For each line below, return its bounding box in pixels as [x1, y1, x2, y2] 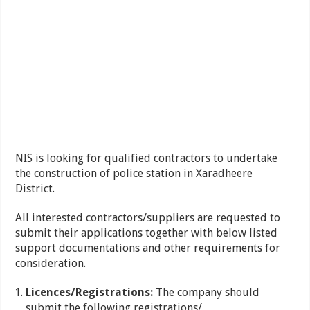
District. [15, 182, 55, 196]
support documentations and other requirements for [15, 241, 281, 255]
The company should [153, 286, 260, 300]
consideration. [15, 257, 86, 271]
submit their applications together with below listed [15, 226, 278, 240]
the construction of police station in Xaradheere [15, 167, 253, 181]
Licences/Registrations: [26, 286, 154, 300]
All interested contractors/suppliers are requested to [15, 211, 281, 225]
